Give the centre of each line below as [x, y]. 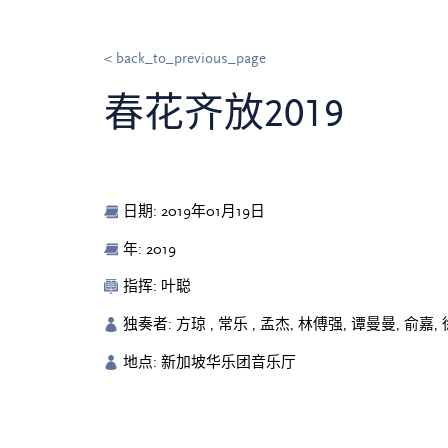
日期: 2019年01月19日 [194, 211]
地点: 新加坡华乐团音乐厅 [210, 363]
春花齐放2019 [223, 114]
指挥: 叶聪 [157, 287]
